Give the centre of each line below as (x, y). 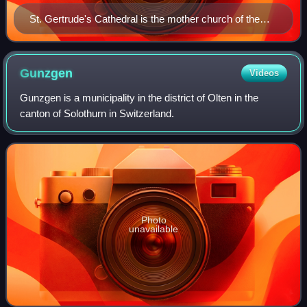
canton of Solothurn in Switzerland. (97, 114)
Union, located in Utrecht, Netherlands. (115, 35)
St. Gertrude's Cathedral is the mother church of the (145, 19)
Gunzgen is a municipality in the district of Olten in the (139, 98)
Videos (264, 73)
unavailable (153, 229)
